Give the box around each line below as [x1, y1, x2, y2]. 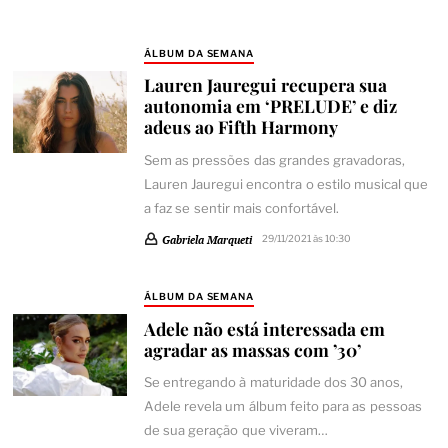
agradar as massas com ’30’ [143, 337, 361, 361]
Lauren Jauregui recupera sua [143, 73, 387, 97]
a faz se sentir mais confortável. [143, 199, 340, 216]
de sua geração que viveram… [143, 422, 328, 439]
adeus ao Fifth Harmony [143, 115, 338, 139]
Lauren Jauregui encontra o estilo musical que [143, 175, 429, 192]
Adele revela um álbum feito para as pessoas [143, 398, 422, 415]
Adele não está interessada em [143, 316, 385, 340]
